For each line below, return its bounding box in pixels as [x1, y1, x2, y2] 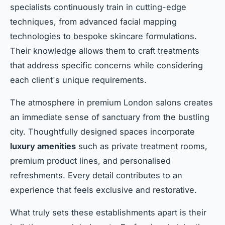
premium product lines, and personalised [10, 156, 171, 166]
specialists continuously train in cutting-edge [10, 2, 186, 13]
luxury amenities [10, 141, 76, 152]
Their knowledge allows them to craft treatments [10, 46, 199, 56]
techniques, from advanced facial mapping [10, 17, 177, 27]
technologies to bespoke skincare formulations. [10, 31, 197, 42]
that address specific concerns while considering [10, 60, 203, 71]
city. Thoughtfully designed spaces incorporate [10, 127, 195, 137]
